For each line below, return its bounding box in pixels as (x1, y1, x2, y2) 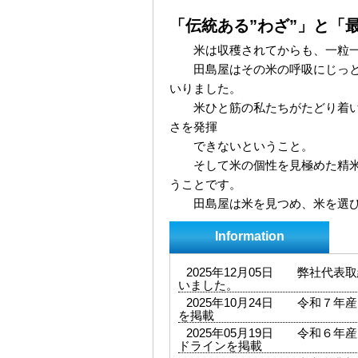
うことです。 (169, 178, 241, 192)
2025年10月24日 (186, 296, 273, 310)
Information (214, 229, 284, 244)
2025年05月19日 (186, 327, 273, 340)
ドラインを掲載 (178, 340, 262, 353)
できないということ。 (169, 140, 313, 153)
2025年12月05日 (186, 266, 273, 280)
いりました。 (169, 82, 241, 96)
